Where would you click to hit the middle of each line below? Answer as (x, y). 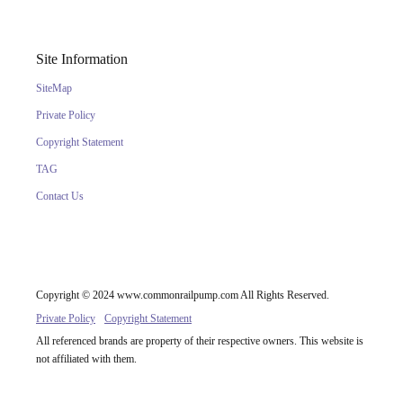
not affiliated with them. (86, 359)
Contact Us (60, 196)
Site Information (82, 59)
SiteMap (54, 88)
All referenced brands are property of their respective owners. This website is (200, 341)
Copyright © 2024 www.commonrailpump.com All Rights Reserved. (183, 295)
